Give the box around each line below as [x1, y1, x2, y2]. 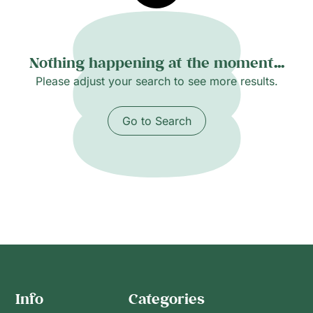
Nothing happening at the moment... [29, 53, 284, 73]
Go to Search [122, 114, 191, 129]
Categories [128, 289, 205, 309]
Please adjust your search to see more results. [35, 74, 278, 89]
